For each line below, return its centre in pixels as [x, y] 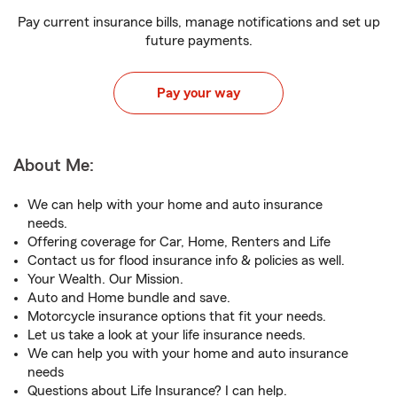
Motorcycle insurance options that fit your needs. [177, 316]
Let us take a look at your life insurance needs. [167, 335]
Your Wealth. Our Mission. [105, 279]
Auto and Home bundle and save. [129, 298]
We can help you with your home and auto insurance [188, 354]
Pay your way [198, 93]
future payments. [198, 41]
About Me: [54, 166]
